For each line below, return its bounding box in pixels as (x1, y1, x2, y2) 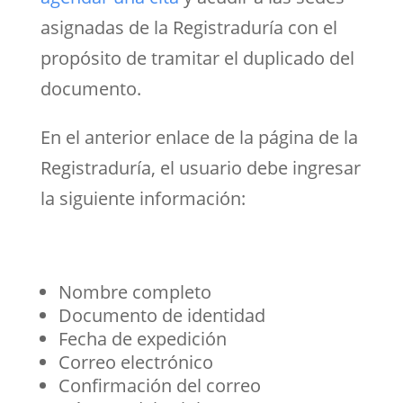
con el (282, 14, 337, 40)
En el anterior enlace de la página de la (40, 124, 358, 149)
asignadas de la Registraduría (40, 14, 283, 40)
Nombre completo (58, 279, 211, 304)
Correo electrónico (58, 349, 213, 374)
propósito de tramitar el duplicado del (40, 45, 354, 70)
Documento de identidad (58, 302, 265, 327)
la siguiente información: (40, 185, 246, 210)
